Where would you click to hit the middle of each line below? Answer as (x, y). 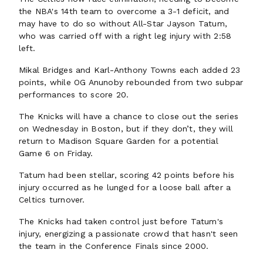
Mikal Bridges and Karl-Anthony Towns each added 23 (130, 70)
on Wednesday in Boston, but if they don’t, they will (126, 129)
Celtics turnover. (53, 200)
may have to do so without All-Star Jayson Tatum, (123, 23)
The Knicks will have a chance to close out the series (129, 116)
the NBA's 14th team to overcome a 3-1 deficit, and (124, 11)
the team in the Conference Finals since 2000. (115, 246)
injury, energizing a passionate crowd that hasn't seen (129, 234)
